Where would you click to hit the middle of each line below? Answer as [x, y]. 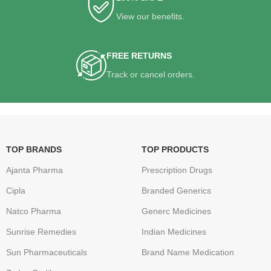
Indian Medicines [174, 232]
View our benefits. [151, 17]
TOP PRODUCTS [175, 150]
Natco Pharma [34, 211]
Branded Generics [176, 191]
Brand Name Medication [188, 253]
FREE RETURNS [139, 56]
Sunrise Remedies [41, 232]
